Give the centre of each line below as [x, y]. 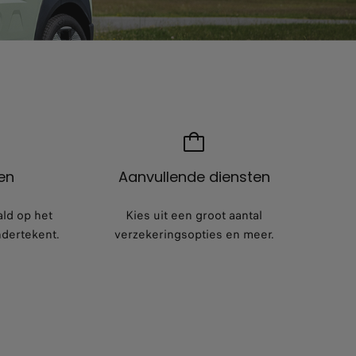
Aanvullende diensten [194, 176]
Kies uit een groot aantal [194, 215]
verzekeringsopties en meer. [194, 234]
